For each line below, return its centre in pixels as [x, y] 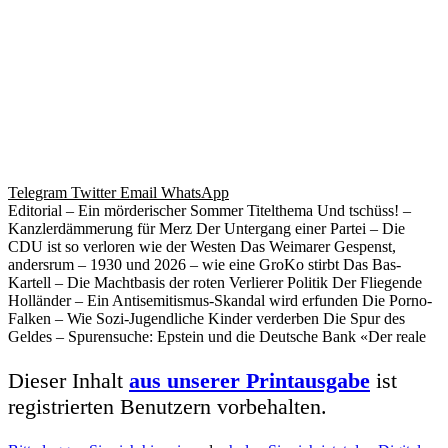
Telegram [37, 193]
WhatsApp [195, 193]
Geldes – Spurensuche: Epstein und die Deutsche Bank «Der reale [217, 337]
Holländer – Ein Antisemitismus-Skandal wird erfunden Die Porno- [220, 301]
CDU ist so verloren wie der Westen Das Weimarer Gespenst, [202, 247]
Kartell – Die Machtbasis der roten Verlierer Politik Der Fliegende [215, 283]
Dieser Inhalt [68, 381]
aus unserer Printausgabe [249, 381]
